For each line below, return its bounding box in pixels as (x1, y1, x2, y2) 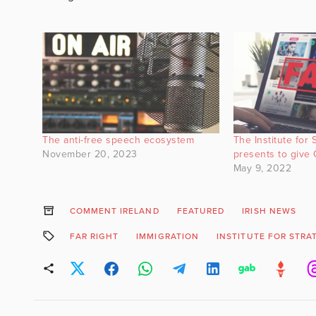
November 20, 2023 (42, 147, 138, 160)
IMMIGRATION (136, 231, 200, 241)
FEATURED (176, 205, 225, 216)
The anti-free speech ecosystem (42, 133, 194, 146)
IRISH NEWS (242, 205, 297, 216)
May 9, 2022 (233, 162, 292, 174)
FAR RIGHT (69, 231, 119, 241)
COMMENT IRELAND (69, 205, 159, 216)
